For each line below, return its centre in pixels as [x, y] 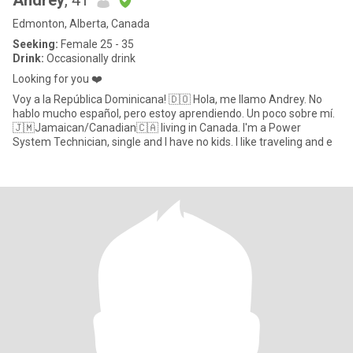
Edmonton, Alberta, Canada [81, 24]
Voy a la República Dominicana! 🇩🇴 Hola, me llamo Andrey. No [167, 99]
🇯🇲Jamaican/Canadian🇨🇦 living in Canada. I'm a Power [157, 128]
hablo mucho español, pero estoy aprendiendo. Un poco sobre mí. [174, 113]
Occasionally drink [90, 58]
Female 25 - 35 [96, 44]
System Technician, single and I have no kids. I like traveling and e [173, 142]
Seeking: [35, 44]
